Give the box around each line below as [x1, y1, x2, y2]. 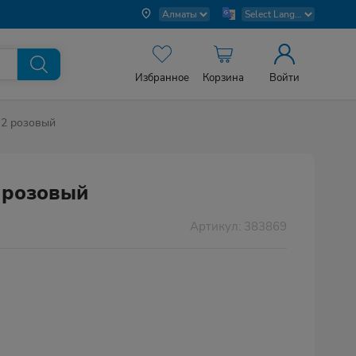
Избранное [135, 71, 190, 85]
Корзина [203, 71, 244, 85]
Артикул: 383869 [190, 218, 287, 234]
